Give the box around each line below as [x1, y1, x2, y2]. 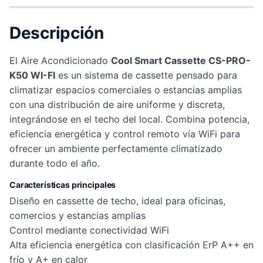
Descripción [9, 22, 104, 43]
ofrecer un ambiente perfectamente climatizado [9, 142, 222, 154]
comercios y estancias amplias [9, 209, 146, 221]
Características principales [9, 179, 116, 190]
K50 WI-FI [9, 69, 55, 81]
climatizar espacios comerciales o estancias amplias [9, 83, 242, 96]
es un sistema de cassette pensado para [55, 69, 237, 81]
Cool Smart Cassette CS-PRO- [111, 54, 251, 66]
